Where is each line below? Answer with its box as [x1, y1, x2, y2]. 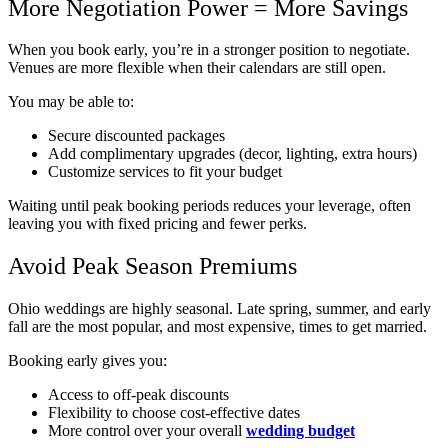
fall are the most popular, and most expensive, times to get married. [8, 318, 427, 336]
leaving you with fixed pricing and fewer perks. [8, 215, 307, 233]
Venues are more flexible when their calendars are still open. [8, 59, 386, 77]
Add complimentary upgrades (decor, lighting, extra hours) [48, 145, 417, 163]
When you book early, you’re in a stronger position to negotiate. [8, 41, 410, 59]
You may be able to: [8, 93, 134, 111]
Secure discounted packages [48, 127, 225, 145]
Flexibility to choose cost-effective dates [48, 404, 300, 422]
